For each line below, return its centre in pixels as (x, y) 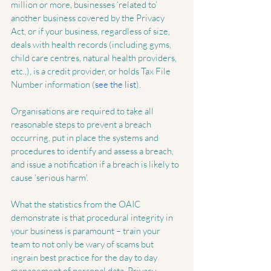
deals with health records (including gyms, (92, 45)
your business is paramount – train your (87, 231)
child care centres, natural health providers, (95, 58)
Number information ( (53, 85)
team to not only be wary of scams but (83, 244)
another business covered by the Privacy (89, 18)
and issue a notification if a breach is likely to (96, 165)
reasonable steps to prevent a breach (82, 125)
